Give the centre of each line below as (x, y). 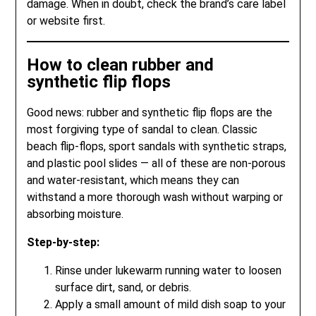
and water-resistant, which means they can (133, 180)
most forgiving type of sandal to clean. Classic (142, 129)
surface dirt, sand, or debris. (123, 287)
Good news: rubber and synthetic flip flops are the (150, 112)
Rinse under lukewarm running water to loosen (169, 270)
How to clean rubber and (121, 65)
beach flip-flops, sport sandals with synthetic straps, (157, 146)
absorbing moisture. (75, 214)
